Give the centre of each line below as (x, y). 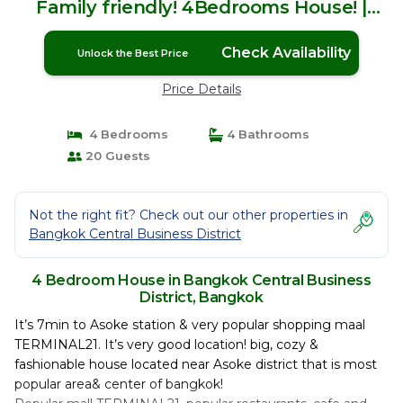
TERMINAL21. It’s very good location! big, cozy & (166, 345)
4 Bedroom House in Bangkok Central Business (201, 280)
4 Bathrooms (266, 134)
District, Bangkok (201, 297)
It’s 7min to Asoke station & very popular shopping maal (190, 325)
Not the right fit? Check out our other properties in (188, 215)
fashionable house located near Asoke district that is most (196, 364)
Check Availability (286, 53)
